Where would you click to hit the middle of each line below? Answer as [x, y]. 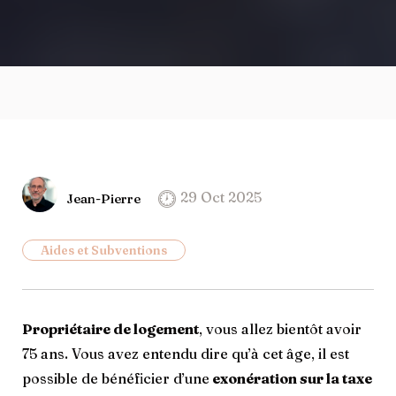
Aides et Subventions [104, 250]
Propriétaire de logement [110, 328]
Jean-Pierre [103, 198]
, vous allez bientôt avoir [280, 328]
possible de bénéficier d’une [116, 378]
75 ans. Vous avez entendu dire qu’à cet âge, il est [186, 353]
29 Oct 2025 [221, 198]
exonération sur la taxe [291, 378]
